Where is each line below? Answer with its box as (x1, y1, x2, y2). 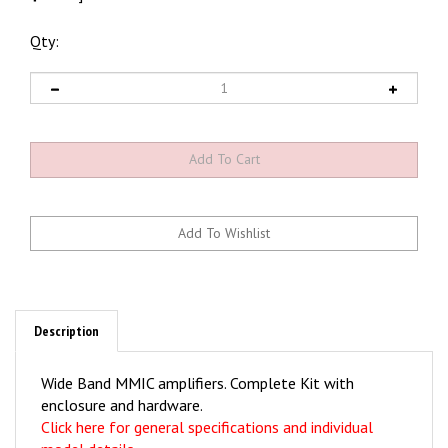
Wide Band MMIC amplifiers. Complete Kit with (41, 352, 354, 373)
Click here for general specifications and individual (41, 396, 373, 417)
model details (41, 418, 134, 439)
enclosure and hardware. (41, 374, 203, 395)
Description (34, 301, 99, 320)
